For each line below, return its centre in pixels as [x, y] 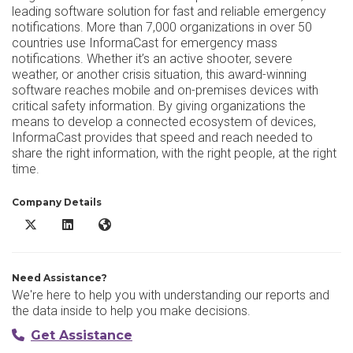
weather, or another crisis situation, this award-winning [159, 74]
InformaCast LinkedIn [114, 225]
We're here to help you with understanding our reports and [171, 295]
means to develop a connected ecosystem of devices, [164, 122]
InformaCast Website [150, 225]
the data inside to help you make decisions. [131, 311]
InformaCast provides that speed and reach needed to [162, 137]
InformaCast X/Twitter [79, 225]
